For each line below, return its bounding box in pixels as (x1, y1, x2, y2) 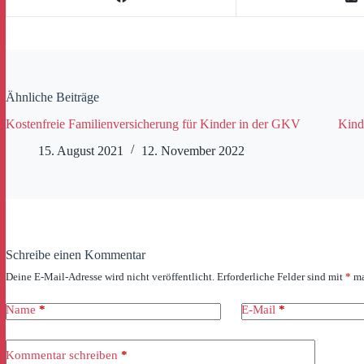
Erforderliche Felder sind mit (217, 270, 345, 283)
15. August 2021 (38, 143, 123, 158)
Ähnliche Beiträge (6, 90, 99, 105)
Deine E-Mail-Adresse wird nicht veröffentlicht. (6, 270, 214, 283)
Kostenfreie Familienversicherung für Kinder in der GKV (6, 117, 301, 132)
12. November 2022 (141, 143, 245, 158)
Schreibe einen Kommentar (6, 247, 145, 262)
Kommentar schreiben (6, 349, 118, 362)
